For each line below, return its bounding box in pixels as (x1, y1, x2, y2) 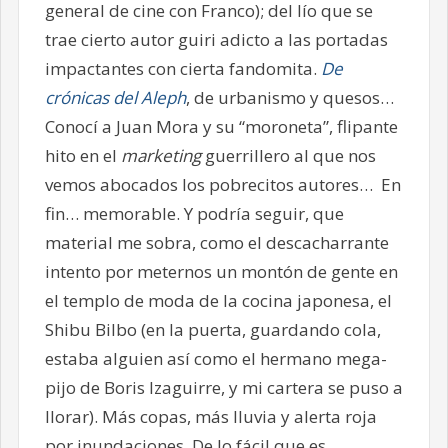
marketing (120, 143, 201, 167)
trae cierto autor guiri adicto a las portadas (44, 27, 388, 51)
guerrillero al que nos (200, 143, 376, 167)
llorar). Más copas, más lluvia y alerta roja (44, 404, 377, 428)
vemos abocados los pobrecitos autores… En (44, 172, 401, 196)
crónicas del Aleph (44, 85, 186, 109)
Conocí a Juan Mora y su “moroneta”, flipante (44, 114, 398, 138)
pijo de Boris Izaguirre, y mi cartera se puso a (44, 375, 403, 399)
